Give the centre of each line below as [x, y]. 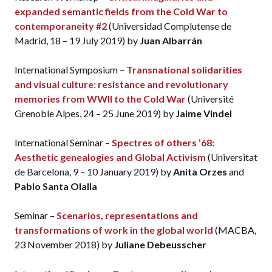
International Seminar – [63, 143]
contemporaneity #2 [61, 26]
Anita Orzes [200, 172]
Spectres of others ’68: [163, 143]
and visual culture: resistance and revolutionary [121, 84]
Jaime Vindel [204, 114]
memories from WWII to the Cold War [100, 99]
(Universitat [232, 157]
